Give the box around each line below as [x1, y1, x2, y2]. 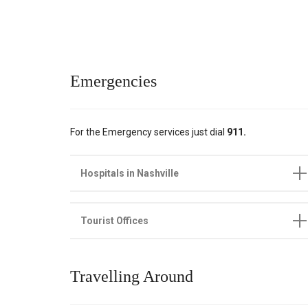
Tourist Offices [80, 214, 148, 226]
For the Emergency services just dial [70, 126, 227, 137]
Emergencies [70, 71, 157, 90]
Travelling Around [70, 267, 193, 286]
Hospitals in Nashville [80, 167, 179, 179]
